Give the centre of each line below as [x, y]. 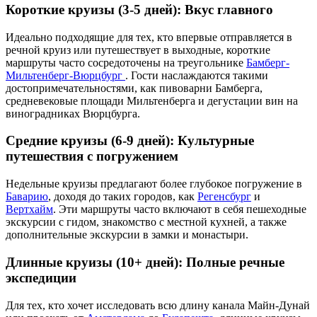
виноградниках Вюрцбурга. [73, 113]
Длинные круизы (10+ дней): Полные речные [145, 262]
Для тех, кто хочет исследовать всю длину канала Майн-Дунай [158, 305]
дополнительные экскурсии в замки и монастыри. [127, 235]
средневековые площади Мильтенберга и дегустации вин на [152, 100]
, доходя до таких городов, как [123, 197]
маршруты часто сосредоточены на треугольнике [126, 62]
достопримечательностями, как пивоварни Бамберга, [134, 88]
